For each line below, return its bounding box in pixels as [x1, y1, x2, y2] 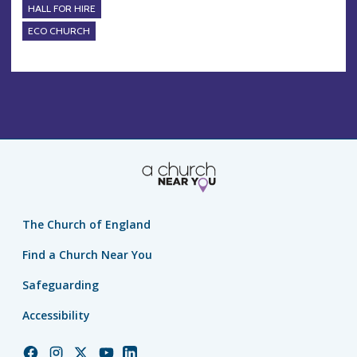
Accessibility [22, 307, 90, 323]
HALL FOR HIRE [28, 2, 96, 15]
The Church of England [22, 216, 151, 232]
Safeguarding [22, 277, 99, 292]
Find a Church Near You [22, 246, 152, 262]
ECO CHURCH [28, 25, 90, 37]
